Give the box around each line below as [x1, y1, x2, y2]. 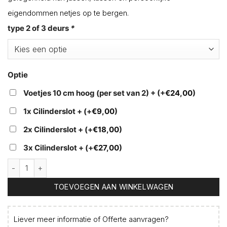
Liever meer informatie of [14, 214, 102, 224]
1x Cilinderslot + [23, 106, 84, 117]
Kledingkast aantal [7, 161, 77, 171]
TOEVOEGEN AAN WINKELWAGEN [53, 182, 174, 191]
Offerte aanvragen [102, 214, 165, 224]
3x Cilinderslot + [23, 143, 85, 153]
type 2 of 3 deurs [8, 23, 70, 33]
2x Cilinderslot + [23, 125, 85, 135]
